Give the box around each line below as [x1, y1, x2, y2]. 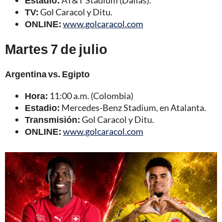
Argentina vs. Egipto [5, 68, 90, 79]
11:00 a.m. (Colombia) [48, 90, 133, 101]
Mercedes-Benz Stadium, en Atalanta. [60, 102, 206, 113]
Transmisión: [25, 113, 80, 125]
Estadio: [25, 102, 60, 113]
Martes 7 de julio [5, 40, 108, 57]
